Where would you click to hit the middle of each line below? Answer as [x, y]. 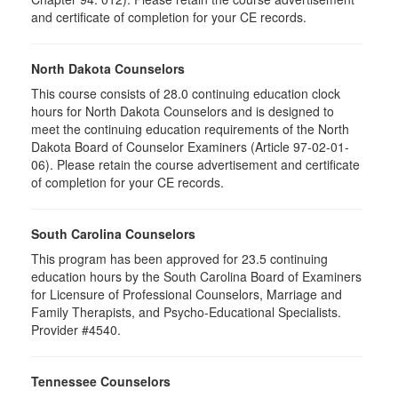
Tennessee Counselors [101, 381]
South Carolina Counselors [113, 234]
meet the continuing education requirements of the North [190, 129]
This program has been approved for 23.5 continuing [179, 259]
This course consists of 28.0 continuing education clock [186, 93]
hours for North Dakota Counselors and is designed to [183, 111]
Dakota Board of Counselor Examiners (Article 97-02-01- [190, 147]
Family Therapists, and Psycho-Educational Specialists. [186, 312]
